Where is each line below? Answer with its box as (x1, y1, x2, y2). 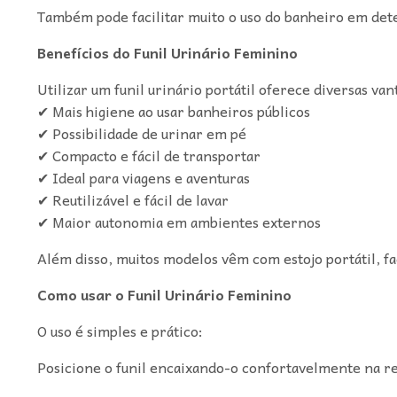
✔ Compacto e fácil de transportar (36, 143, 261, 167)
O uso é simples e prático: (36, 318, 203, 342)
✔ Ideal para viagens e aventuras (36, 165, 250, 189)
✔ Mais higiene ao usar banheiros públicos (36, 98, 310, 122)
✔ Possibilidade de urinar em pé (36, 121, 246, 144)
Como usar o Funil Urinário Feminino (36, 282, 292, 306)
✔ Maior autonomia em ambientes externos (36, 209, 321, 233)
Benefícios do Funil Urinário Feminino (36, 40, 298, 64)
